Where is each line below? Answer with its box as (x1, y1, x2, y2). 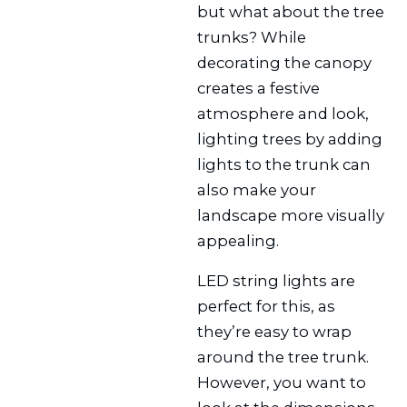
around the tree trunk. (197, 348, 370, 367)
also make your (197, 180, 317, 199)
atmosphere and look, (197, 104, 370, 123)
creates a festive (197, 78, 321, 97)
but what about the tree (197, 2, 385, 21)
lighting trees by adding (197, 129, 383, 148)
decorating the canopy (197, 53, 372, 72)
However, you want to (197, 373, 367, 392)
